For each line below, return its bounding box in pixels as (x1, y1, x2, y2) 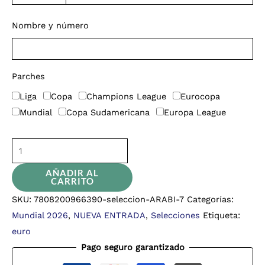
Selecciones (151, 209, 200, 221)
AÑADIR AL (46, 167, 99, 178)
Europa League (163, 107, 226, 118)
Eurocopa (180, 91, 220, 102)
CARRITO (50, 176, 94, 186)
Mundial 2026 (12, 209, 68, 221)
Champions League (86, 91, 166, 102)
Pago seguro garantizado (80, 241, 185, 253)
